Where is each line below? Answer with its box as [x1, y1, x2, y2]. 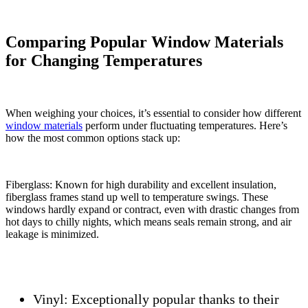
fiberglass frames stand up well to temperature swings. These [5, 191, 268, 203]
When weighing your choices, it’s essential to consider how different [5, 107, 301, 120]
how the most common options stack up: [5, 132, 180, 144]
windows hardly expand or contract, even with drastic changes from [5, 203, 299, 216]
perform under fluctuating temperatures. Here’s [82, 120, 287, 132]
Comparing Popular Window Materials [5, 33, 283, 52]
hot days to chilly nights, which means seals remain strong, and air [5, 216, 291, 228]
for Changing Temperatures [5, 52, 202, 70]
